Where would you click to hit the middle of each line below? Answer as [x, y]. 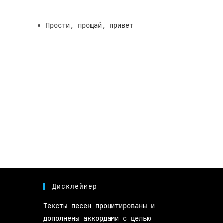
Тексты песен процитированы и [99, 206]
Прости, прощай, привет [90, 25]
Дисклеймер [75, 186]
